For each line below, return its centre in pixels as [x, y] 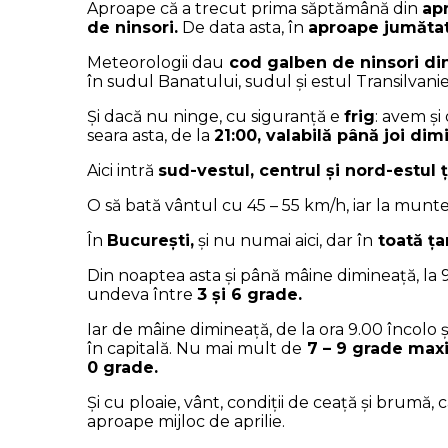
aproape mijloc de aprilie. [186, 422]
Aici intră [122, 171]
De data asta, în [243, 28]
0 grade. [122, 368]
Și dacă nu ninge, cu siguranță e [215, 117]
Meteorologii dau [155, 63]
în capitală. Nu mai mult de [194, 349]
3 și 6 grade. [249, 295]
